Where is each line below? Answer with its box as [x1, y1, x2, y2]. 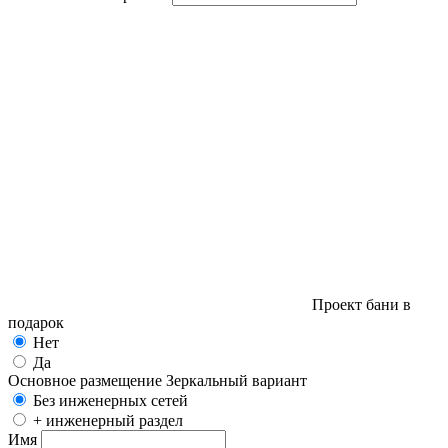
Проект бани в [312, 295, 411, 313]
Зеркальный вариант [166, 371, 307, 389]
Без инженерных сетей [33, 391, 188, 409]
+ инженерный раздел [33, 411, 183, 429]
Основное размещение [8, 371, 162, 389]
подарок [8, 313, 64, 331]
